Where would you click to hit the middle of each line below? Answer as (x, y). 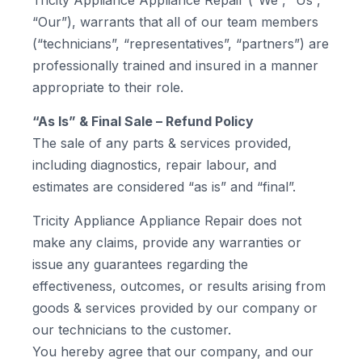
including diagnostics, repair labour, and (154, 165)
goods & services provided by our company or (175, 308)
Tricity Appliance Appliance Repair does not (167, 221)
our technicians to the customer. (132, 330)
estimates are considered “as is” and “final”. (164, 187)
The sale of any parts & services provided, (162, 143)
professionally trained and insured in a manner (175, 65)
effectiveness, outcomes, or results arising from (179, 286)
